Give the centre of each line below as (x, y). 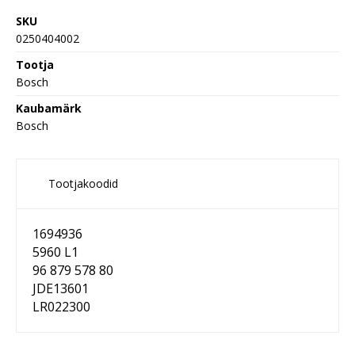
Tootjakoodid (83, 184)
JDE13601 (61, 289)
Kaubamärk (49, 109)
